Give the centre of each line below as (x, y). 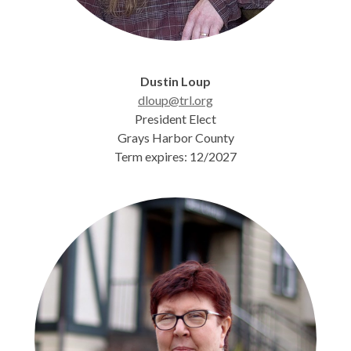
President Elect (175, 119)
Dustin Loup (175, 81)
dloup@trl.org (175, 100)
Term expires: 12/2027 (175, 156)
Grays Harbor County (175, 138)
